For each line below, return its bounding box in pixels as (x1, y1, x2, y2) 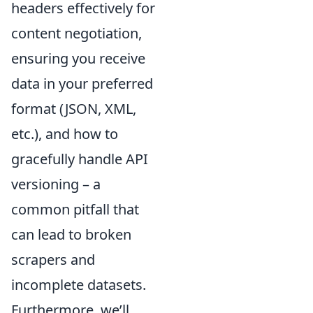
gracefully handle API (11, 150, 148, 168)
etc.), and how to (11, 124, 118, 143)
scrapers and (11, 250, 95, 269)
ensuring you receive (11, 49, 145, 68)
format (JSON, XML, (11, 99, 136, 118)
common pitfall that (11, 200, 139, 219)
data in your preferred (11, 74, 153, 93)
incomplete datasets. (11, 275, 146, 294)
